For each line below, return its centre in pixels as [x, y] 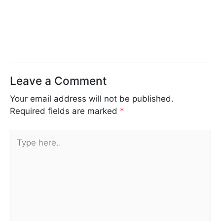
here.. [21, 148]
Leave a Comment [58, 81]
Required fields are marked [65, 111]
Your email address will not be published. [92, 98]
